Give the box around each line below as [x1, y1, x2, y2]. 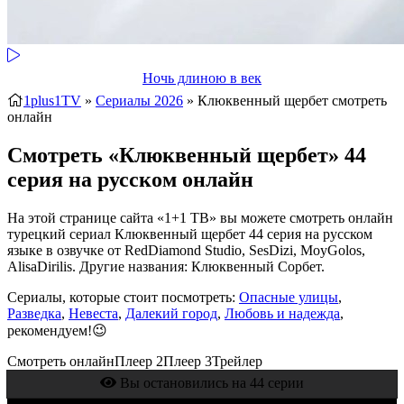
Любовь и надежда [225, 305, 340, 321]
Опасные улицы [239, 289, 338, 305]
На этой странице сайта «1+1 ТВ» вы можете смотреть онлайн [7, 209, 393, 225]
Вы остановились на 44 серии [116, 374, 304, 390]
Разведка [7, 305, 61, 321]
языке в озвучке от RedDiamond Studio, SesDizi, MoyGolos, [7, 242, 365, 258]
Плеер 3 [163, 353, 212, 369]
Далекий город [125, 305, 217, 321]
